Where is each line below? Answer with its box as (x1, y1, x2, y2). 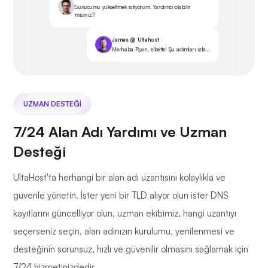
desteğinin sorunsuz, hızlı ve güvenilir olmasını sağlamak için (13, 243, 248, 255)
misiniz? (74, 11, 95, 19)
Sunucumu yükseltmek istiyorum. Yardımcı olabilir (74, 4, 190, 11)
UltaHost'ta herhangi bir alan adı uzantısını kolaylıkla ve (13, 172, 226, 184)
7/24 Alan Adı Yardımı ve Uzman (13, 123, 227, 141)
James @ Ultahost (111, 36, 159, 43)
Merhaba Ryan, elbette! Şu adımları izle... (111, 45, 211, 53)
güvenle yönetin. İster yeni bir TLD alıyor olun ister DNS (13, 190, 229, 202)
